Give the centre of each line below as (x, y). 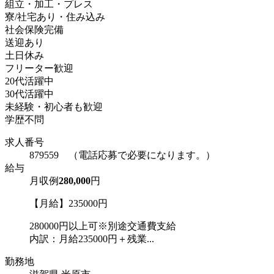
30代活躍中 (29, 94)
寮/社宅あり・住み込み (55, 17)
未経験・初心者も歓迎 (54, 106)
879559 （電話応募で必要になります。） (122, 155)
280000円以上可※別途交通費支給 (103, 226)
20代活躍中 (29, 81)
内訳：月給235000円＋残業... (92, 239)
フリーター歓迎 (39, 68)
